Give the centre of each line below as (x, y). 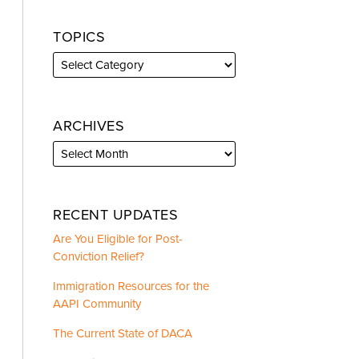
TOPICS (79, 36)
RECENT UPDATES (116, 214)
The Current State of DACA (123, 333)
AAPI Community (97, 303)
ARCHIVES (89, 125)
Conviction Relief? (99, 256)
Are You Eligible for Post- (118, 238)
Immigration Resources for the (131, 286)
